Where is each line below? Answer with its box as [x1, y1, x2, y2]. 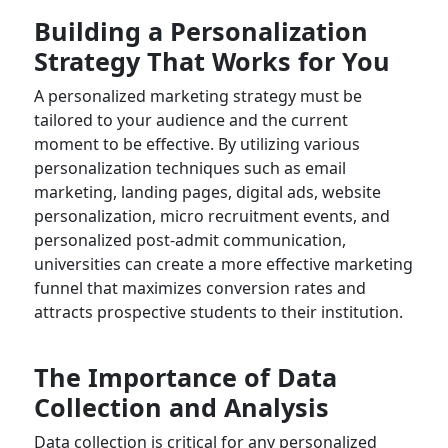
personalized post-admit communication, [33, 229, 346, 252]
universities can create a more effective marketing [33, 253, 413, 276]
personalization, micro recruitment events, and [33, 205, 390, 228]
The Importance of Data [33, 360, 337, 395]
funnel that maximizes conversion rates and [33, 277, 366, 300]
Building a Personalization [33, 14, 368, 49]
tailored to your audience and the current [33, 109, 348, 132]
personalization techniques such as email [33, 157, 346, 180]
